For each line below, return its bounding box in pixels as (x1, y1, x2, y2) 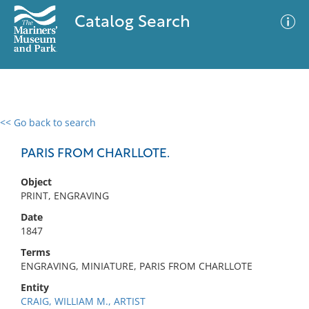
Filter (266, 130, 290, 141)
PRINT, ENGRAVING (21, 189, 109, 202)
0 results (10, 124, 50, 137)
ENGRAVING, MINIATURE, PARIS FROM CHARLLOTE (21, 259, 252, 272)
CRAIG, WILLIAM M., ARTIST (21, 295, 146, 308)
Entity (21, 281, 49, 294)
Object (21, 175, 52, 188)
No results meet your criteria (86, 201, 219, 214)
